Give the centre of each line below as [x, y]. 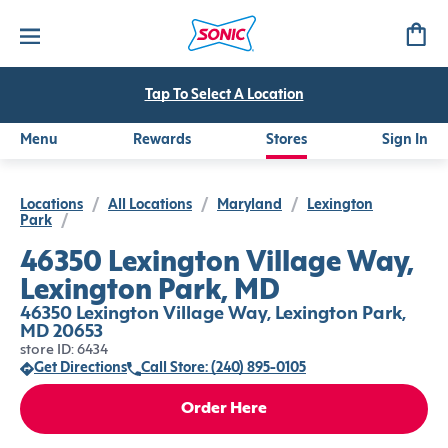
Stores [286, 140]
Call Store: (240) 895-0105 [223, 368]
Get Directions [80, 368]
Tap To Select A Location [224, 95]
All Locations [150, 205]
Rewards [162, 140]
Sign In [405, 140]
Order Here [224, 409]
